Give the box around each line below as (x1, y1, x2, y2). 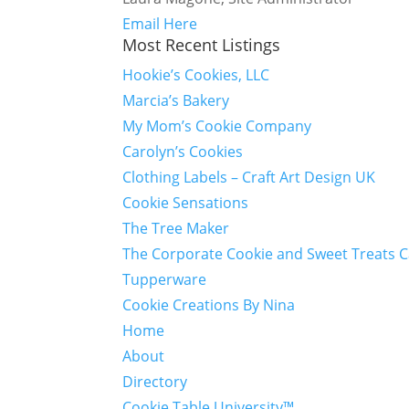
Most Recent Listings (122, 34, 281, 56)
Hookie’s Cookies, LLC (122, 65, 270, 85)
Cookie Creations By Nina (122, 295, 296, 315)
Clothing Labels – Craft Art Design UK (122, 167, 376, 187)
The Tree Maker (122, 218, 230, 238)
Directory (122, 372, 188, 392)
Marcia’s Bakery (122, 90, 230, 110)
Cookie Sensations (122, 193, 249, 213)
